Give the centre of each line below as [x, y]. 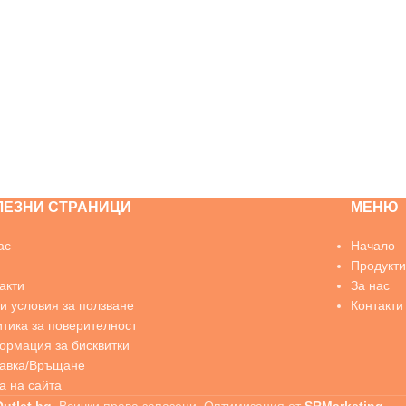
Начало [372, 246]
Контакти [377, 305]
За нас [370, 285]
